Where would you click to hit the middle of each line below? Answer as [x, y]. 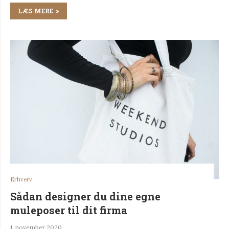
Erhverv [21, 179]
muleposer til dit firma [69, 210]
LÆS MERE [36, 10]
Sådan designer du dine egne [85, 196]
